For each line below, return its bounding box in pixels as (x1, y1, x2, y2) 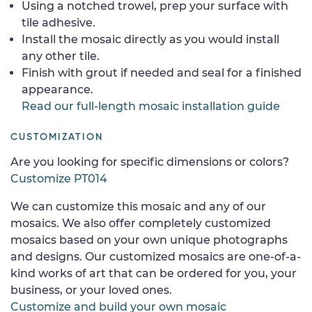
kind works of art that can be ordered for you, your (10, 266, 297, 280)
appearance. (22, 82, 93, 96)
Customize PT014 (10, 171, 107, 185)
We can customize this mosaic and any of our (10, 199, 266, 213)
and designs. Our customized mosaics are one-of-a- (10, 249, 301, 263)
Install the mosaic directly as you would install (22, 32, 279, 46)
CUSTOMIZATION (10, 132, 103, 142)
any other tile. (22, 49, 100, 63)
